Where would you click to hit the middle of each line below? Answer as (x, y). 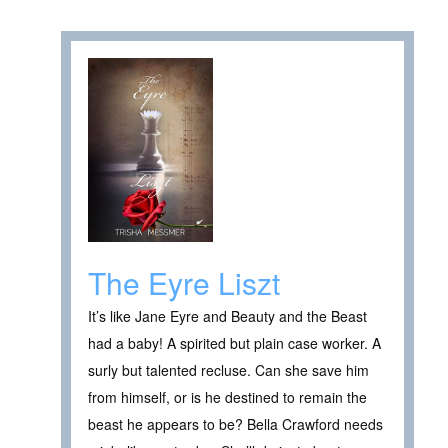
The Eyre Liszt (184, 282)
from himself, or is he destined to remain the (227, 396)
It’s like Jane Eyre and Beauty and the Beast (227, 315)
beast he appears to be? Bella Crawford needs (235, 423)
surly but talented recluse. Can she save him (228, 369)
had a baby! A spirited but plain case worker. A (234, 342)
